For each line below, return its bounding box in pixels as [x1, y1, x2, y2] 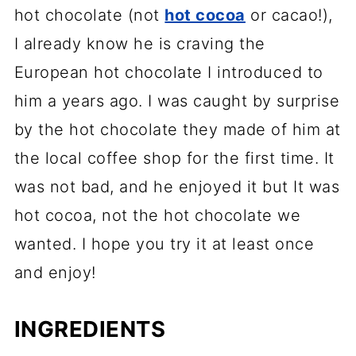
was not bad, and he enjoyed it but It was [14, 177, 340, 197]
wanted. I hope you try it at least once [14, 234, 315, 254]
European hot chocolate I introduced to [14, 63, 323, 83]
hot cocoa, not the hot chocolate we [14, 206, 301, 226]
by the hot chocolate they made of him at [14, 120, 341, 140]
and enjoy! [14, 263, 96, 283]
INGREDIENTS [14, 315, 166, 343]
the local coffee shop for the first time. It [14, 149, 335, 168]
